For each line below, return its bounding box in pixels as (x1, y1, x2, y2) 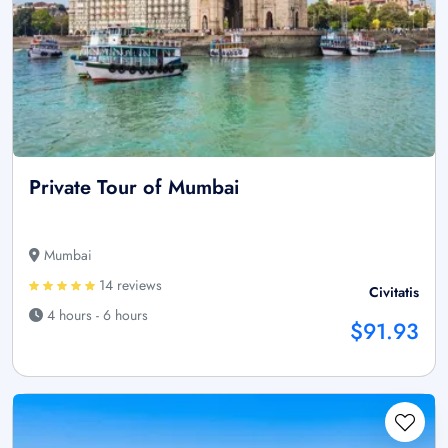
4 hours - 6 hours (43, 304, 148, 325)
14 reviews (95, 274, 162, 295)
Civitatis (369, 281, 419, 302)
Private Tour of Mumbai (29, 172, 239, 202)
